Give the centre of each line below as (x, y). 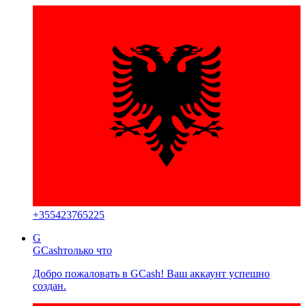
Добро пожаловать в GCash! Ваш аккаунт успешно (151, 273)
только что (87, 250)
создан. (50, 286)
